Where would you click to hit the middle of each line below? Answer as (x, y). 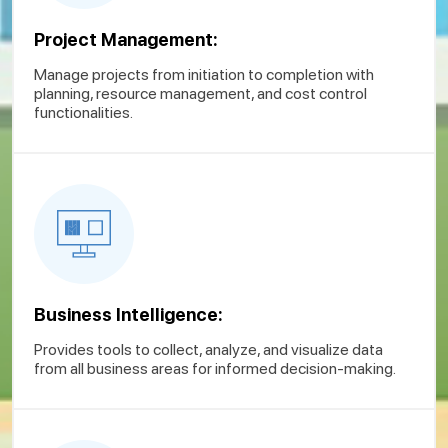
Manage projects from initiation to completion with (204, 74)
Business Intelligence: (128, 314)
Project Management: (126, 39)
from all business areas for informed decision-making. (215, 368)
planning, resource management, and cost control (200, 93)
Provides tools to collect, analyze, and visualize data (208, 349)
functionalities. (83, 112)
